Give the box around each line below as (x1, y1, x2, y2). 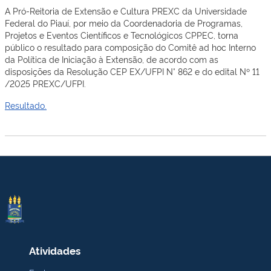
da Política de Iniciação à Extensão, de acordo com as (5, 53, 218, 65)
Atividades (29, 243, 80, 257)
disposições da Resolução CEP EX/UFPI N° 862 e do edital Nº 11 (5, 65, 260, 77)
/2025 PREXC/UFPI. (5, 77, 86, 89)
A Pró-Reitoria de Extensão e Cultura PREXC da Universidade (5, 5, 247, 16)
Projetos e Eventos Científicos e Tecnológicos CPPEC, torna (5, 29, 238, 41)
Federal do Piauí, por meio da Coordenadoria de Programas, (5, 17, 243, 28)
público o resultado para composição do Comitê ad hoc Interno (5, 41, 256, 53)
